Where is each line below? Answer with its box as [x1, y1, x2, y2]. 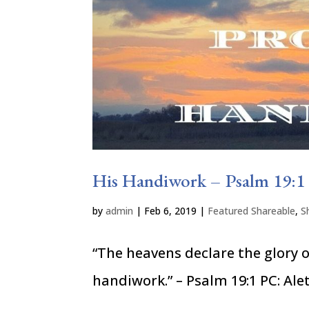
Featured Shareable [208, 203, 296, 217]
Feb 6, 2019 [144, 203, 197, 217]
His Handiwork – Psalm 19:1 [92, 168, 306, 192]
